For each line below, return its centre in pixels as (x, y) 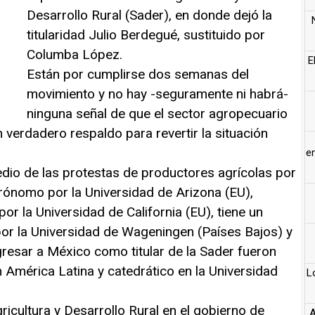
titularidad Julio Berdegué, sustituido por (146, 34)
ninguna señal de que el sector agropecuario (157, 113)
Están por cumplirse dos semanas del (138, 74)
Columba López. (75, 54)
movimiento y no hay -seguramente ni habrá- (157, 94)
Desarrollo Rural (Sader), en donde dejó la (149, 15)
